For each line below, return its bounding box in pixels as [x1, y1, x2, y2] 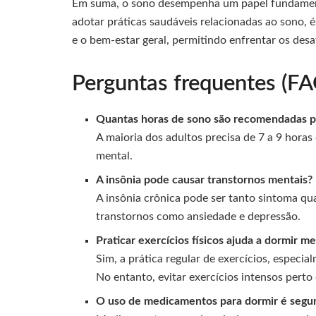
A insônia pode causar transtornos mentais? [96, 174, 313, 186]
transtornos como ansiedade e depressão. [96, 210, 301, 222]
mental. [96, 150, 133, 162]
